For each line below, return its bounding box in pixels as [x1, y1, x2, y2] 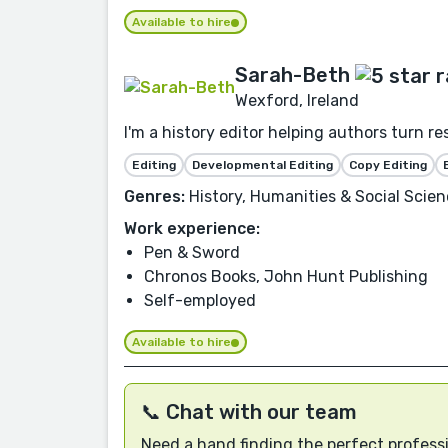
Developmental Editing [192, 157, 333, 172]
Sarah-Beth [235, 62, 350, 87]
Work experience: [124, 218, 260, 238]
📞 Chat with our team [141, 400, 357, 425]
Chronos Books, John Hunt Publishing [144, 266, 428, 286]
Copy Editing [349, 157, 427, 172]
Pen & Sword [144, 242, 240, 262]
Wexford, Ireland [235, 90, 359, 110]
